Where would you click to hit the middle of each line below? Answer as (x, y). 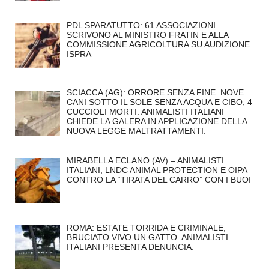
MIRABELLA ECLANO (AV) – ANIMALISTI (145, 160)
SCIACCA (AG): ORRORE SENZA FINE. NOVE (155, 93)
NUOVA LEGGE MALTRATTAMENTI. (136, 131)
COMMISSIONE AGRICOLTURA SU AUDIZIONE (158, 45)
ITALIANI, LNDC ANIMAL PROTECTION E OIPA (156, 170)
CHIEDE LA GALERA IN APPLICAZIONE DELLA (156, 122)
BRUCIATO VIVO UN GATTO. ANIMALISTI (147, 237)
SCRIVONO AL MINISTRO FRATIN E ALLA (147, 35)
